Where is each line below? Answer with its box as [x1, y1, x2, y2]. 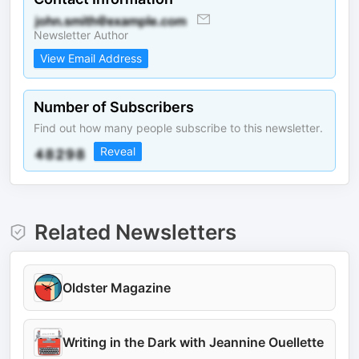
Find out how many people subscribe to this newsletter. [34, 121, 323, 135]
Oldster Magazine [63, 280, 171, 296]
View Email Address [40, 51, 142, 65]
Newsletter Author [34, 28, 128, 42]
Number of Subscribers [34, 99, 194, 115]
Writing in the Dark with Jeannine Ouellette [63, 334, 324, 350]
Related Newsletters [34, 220, 236, 244]
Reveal [100, 144, 135, 158]
